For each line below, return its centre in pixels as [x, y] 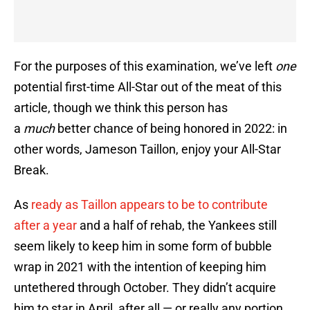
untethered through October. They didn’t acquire [145, 288]
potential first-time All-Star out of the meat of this [148, 87]
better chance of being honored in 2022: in [172, 129]
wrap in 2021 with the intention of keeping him [140, 267]
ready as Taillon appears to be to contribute [149, 205]
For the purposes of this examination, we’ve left [145, 66]
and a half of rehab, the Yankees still [177, 226]
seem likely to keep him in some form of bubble [143, 246]
